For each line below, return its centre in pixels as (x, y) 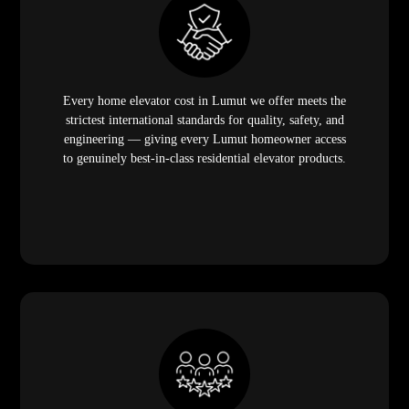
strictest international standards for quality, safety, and (204, 120)
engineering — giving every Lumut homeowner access (204, 139)
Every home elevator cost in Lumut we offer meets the (204, 100)
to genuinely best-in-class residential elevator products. (204, 158)
